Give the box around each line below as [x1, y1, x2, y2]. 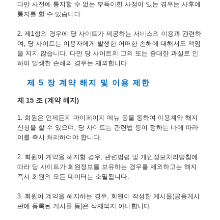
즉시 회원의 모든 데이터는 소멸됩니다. [17, 173, 129, 181]
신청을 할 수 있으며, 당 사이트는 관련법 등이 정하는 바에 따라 [17, 124, 198, 132]
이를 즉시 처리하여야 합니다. [17, 134, 102, 141]
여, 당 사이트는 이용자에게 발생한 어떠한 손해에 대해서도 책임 [17, 39, 201, 47]
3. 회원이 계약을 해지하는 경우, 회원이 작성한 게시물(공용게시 [17, 192, 200, 200]
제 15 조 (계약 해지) [17, 96, 79, 105]
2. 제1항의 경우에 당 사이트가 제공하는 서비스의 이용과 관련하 [17, 29, 201, 37]
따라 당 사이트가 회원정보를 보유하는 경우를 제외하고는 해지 [17, 163, 197, 171]
